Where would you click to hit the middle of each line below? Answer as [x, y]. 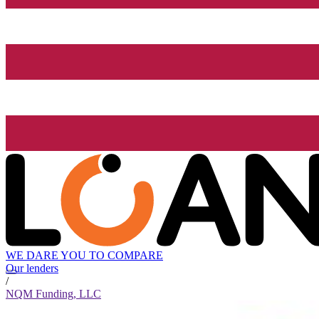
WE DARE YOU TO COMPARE [84, 256]
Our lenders [32, 268]
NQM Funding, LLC [53, 294]
